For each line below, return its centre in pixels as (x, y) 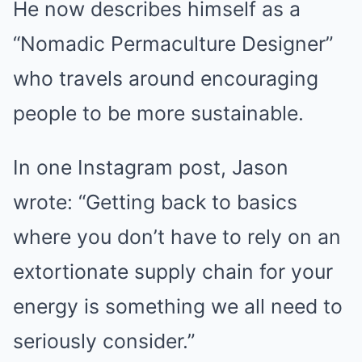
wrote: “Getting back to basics (155, 202)
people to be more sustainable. (158, 113)
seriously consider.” (104, 341)
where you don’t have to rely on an (177, 237)
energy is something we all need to (178, 306)
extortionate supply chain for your (173, 271)
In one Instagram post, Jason (151, 167)
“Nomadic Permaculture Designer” (173, 44)
